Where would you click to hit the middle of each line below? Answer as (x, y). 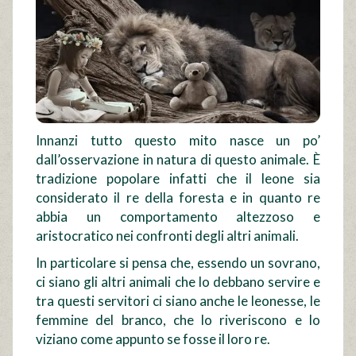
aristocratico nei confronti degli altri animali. (168, 236)
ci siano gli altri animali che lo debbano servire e (178, 282)
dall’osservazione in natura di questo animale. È (178, 160)
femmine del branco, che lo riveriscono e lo (178, 320)
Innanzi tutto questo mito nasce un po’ (178, 141)
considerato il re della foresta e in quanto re (178, 198)
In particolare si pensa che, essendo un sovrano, (178, 263)
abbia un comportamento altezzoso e (178, 217)
